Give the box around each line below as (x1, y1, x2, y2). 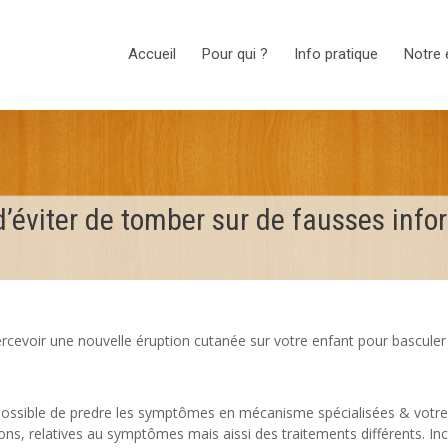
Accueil (128, 45, 176, 63)
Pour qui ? (202, 45, 268, 63)
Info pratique (294, 45, 378, 63)
